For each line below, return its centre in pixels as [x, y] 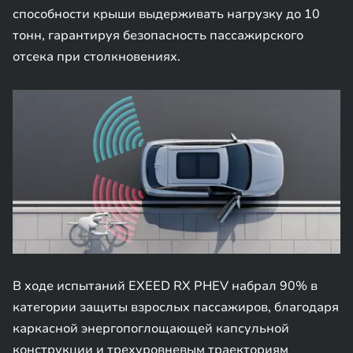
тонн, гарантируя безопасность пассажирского [158, 35]
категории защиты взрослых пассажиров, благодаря [176, 307]
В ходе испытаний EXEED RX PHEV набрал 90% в [165, 286]
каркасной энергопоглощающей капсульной [151, 329]
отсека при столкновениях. [97, 57]
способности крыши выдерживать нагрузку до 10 [166, 14]
